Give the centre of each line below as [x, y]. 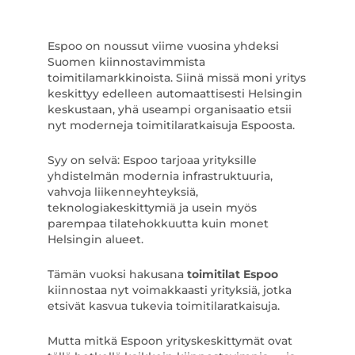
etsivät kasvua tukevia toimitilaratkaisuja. [163, 306]
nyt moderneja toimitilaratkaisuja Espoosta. [171, 125]
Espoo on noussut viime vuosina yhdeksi [163, 46]
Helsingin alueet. [95, 239]
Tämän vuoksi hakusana [117, 274]
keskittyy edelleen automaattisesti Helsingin [175, 94]
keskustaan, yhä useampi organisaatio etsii [169, 109]
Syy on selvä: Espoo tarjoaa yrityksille [152, 160]
